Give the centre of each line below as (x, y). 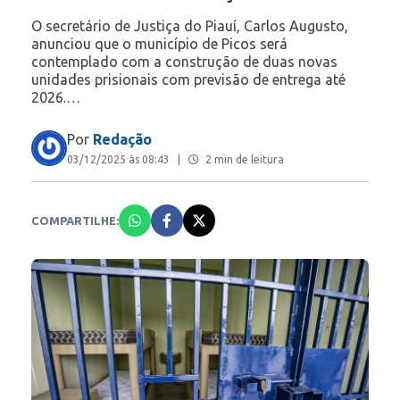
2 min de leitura (243, 160)
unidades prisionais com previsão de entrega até (188, 80)
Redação (122, 140)
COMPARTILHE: (75, 221)
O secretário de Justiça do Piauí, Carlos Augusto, (190, 26)
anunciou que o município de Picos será (159, 44)
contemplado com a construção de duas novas (184, 62)
